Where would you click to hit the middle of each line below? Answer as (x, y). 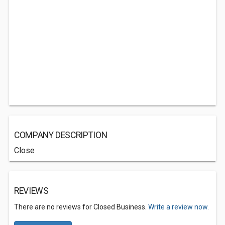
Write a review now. (179, 207)
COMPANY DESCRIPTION (61, 135)
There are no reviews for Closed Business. (81, 207)
